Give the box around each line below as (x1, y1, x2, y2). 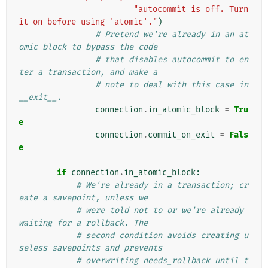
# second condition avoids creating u (76, 230, 248, 241)
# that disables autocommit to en (95, 54, 248, 65)
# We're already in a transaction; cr (76, 180, 248, 191)
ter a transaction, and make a (19, 67, 157, 78)
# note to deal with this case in (95, 80, 248, 90)
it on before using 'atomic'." (19, 17, 157, 28)
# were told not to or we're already (76, 205, 243, 216)
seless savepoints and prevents (19, 243, 162, 254)
